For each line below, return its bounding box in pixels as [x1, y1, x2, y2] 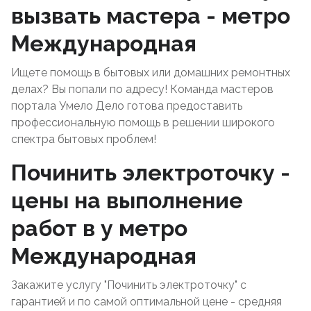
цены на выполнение [11, 187, 243, 213]
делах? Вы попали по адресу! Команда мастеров [11, 83, 274, 96]
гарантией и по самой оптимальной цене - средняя [11, 295, 282, 308]
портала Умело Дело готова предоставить [11, 99, 242, 112]
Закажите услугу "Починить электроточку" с [11, 278, 246, 292]
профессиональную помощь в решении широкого [11, 116, 275, 129]
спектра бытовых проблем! [11, 133, 156, 146]
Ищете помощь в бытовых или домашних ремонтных [11, 66, 290, 79]
